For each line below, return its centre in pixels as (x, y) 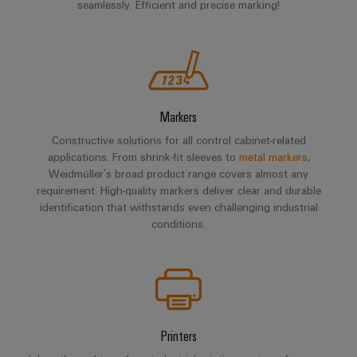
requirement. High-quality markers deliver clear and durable (178, 190)
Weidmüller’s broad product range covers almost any (178, 174)
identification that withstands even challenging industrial (178, 207)
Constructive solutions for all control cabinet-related (178, 140)
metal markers (273, 157)
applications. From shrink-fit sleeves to (143, 157)
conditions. (178, 224)
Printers (178, 336)
